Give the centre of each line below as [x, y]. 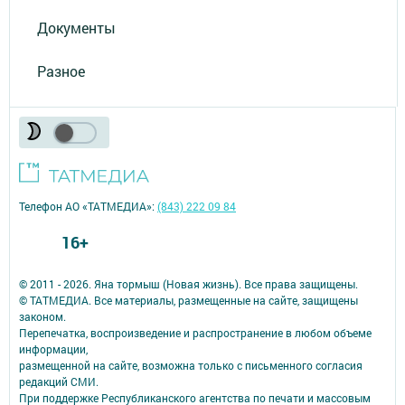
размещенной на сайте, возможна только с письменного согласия [191, 366]
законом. [42, 317]
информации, [53, 349]
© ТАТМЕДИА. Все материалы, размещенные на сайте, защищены [188, 301]
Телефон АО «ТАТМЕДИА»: [88, 207]
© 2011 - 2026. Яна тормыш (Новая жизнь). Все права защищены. [188, 284]
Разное [61, 71]
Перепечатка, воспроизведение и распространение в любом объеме [195, 333]
